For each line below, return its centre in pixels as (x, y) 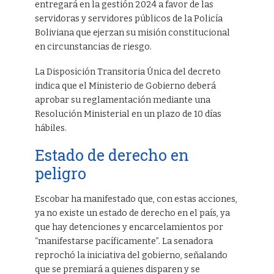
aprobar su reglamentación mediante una (122, 100)
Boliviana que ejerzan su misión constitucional (132, 32)
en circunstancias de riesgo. (93, 46)
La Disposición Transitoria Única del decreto (128, 72)
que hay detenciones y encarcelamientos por (129, 227)
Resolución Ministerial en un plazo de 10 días (128, 114)
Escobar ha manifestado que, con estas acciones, (136, 199)
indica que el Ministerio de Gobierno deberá (125, 86)
